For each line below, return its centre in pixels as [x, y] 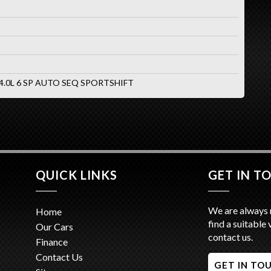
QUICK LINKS [77, 175]
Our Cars [54, 226]
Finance [52, 241]
